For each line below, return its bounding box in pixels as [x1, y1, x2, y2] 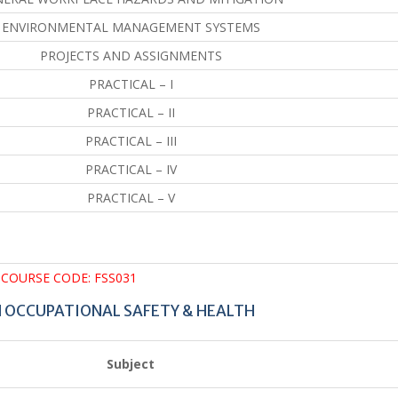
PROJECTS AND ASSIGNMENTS [39, 46, 222, 64]
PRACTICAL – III [84, 131, 177, 149]
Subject [107, 354, 155, 372]
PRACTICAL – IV [84, 160, 177, 178]
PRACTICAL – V [86, 188, 175, 206]
